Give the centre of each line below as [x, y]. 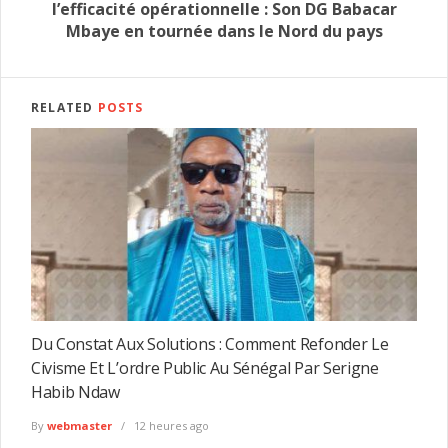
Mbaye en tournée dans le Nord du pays [224, 30]
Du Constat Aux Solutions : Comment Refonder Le [210, 343]
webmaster [79, 426]
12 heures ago [170, 426]
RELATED [64, 107]
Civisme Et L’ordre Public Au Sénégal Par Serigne [205, 367]
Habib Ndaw [75, 391]
